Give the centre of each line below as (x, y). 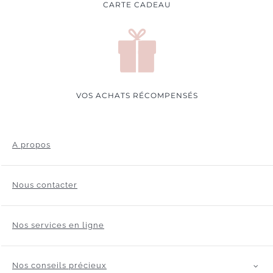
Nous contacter (44, 185)
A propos (31, 145)
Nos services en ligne (58, 225)
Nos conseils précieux (59, 266)
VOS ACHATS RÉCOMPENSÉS (137, 95)
